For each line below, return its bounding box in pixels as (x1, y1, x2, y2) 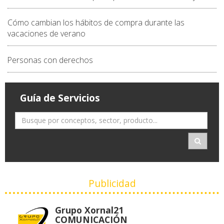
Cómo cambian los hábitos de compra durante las (7, 16, 184, 28)
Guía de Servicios (20, 90, 100, 104)
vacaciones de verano (7, 27, 85, 39)
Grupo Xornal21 (55, 203, 123, 216)
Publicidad (88, 176, 136, 190)
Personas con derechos (7, 54, 93, 65)
